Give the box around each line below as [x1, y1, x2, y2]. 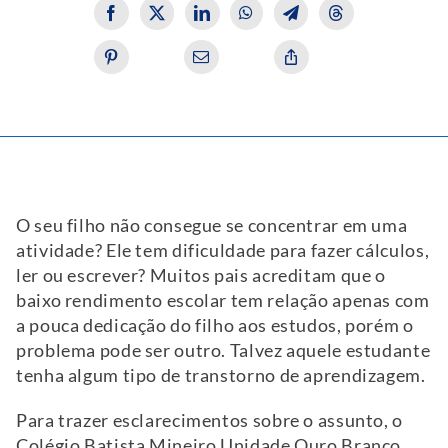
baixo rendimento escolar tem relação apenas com [16, 290, 430, 312]
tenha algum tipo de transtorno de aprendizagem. [16, 365, 426, 387]
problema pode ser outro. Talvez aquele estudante [16, 340, 431, 362]
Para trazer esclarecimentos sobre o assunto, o [16, 410, 403, 432]
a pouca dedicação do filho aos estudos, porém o [16, 315, 414, 337]
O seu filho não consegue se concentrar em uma [16, 215, 408, 237]
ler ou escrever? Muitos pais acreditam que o [16, 265, 386, 287]
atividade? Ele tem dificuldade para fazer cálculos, [16, 240, 430, 262]
